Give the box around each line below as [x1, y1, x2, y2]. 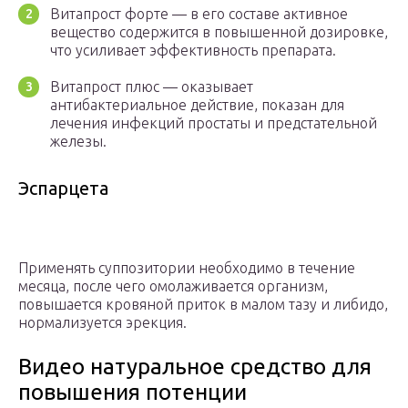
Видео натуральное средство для [18, 354, 372, 380]
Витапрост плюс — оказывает [50, 78, 253, 96]
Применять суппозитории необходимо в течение [18, 260, 355, 277]
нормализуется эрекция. [18, 314, 187, 331]
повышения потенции [18, 380, 247, 405]
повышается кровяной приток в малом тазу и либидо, [18, 296, 388, 313]
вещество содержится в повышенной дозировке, [50, 24, 388, 41]
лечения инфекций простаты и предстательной [50, 115, 377, 132]
